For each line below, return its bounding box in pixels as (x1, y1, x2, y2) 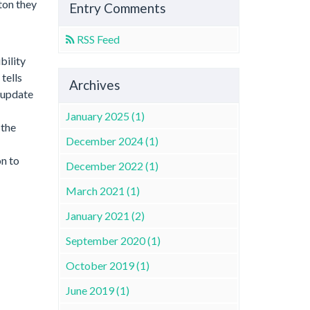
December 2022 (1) (65, 158, 158, 172)
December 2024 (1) (65, 134, 158, 147)
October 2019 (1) (65, 258, 149, 272)
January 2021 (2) (65, 208, 145, 222)
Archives (69, 77, 120, 93)
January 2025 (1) (65, 109, 145, 122)
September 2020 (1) (65, 233, 161, 247)
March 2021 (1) (65, 183, 140, 197)
